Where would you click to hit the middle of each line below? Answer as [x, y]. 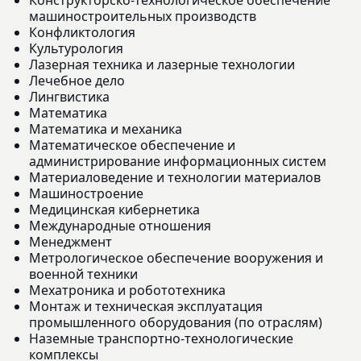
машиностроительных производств [143, 16]
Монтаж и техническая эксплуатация [146, 306]
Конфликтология [82, 32]
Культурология [76, 48]
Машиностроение [86, 193]
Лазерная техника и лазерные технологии [162, 64]
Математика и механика [106, 129]
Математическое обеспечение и [132, 145]
